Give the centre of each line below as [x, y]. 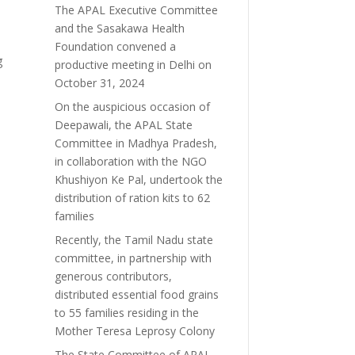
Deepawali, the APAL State [123, 124]
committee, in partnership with [133, 258]
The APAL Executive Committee [136, 10]
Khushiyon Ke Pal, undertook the [138, 179]
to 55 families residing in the [126, 312]
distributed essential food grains [136, 294]
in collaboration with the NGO [130, 161]
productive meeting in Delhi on [133, 64]
